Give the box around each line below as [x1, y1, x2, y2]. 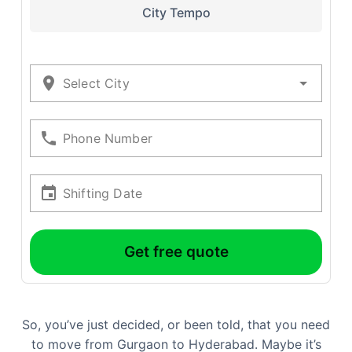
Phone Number [63, 130, 152, 146]
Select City [63, 75, 130, 91]
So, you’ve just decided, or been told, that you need [22, 317, 330, 332]
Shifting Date [63, 185, 142, 201]
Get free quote [123, 243, 229, 261]
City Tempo [141, 5, 211, 20]
